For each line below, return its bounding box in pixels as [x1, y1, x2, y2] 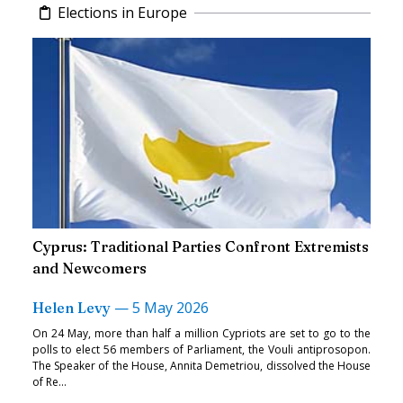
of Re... [32, 374, 67, 390]
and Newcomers [32, 259, 147, 278]
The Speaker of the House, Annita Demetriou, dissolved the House [32, 358, 371, 374]
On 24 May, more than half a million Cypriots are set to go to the [32, 326, 371, 342]
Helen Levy [32, 299, 111, 318]
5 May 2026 [132, 298, 209, 318]
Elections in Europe [58, 3, 187, 23]
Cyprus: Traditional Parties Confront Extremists [32, 237, 369, 256]
